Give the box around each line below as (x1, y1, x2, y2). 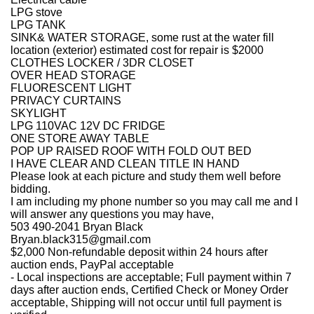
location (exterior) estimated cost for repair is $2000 (11, 44, 264, 56)
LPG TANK (11, 19, 66, 31)
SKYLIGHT (11, 107, 67, 119)
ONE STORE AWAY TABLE (11, 132, 149, 144)
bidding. (11, 183, 50, 195)
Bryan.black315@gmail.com (11, 233, 151, 245)
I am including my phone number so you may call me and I (11, 196, 298, 207)
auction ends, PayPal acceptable (11, 259, 174, 271)
